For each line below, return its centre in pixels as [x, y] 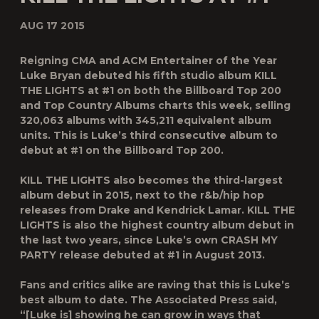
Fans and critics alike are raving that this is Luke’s [155, 285]
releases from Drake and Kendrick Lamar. [134, 210]
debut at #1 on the [72, 150]
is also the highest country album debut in [177, 225]
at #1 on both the [136, 90]
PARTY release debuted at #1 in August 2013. [142, 255]
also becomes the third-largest [197, 180]
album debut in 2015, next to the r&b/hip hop [142, 195]
